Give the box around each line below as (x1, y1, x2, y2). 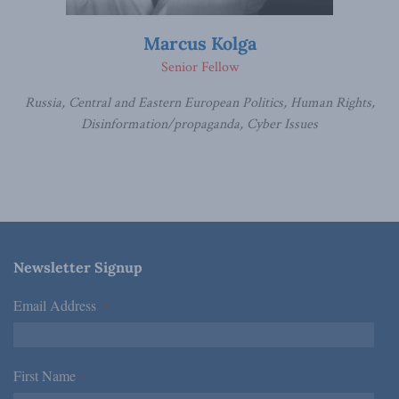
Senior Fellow (160, 58, 239, 77)
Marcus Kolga (142, 32, 256, 54)
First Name (13, 366, 80, 385)
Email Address (13, 296, 104, 314)
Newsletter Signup (13, 258, 142, 276)
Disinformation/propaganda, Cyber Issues (81, 115, 318, 134)
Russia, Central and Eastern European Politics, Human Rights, (24, 94, 375, 112)
